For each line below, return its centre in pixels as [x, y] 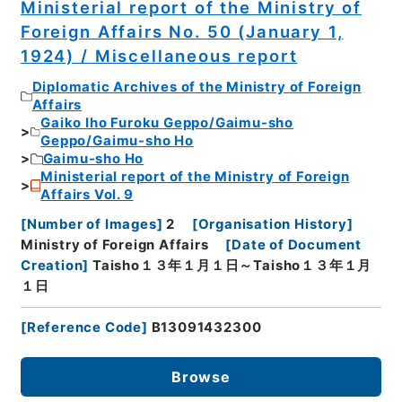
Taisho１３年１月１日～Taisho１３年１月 [232, 265]
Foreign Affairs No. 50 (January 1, [182, 31]
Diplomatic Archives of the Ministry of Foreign [197, 87]
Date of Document [297, 245]
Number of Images [92, 224]
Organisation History [272, 224]
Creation [52, 265]
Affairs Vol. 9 [87, 195]
